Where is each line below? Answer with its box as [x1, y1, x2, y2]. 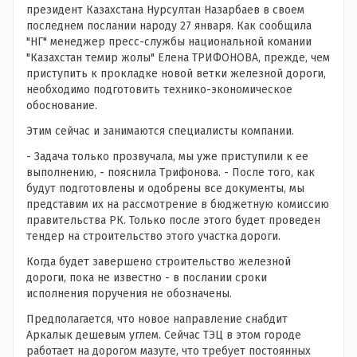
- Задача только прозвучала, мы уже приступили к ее [26, 150, 308, 163]
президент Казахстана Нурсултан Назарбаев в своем [26, 3, 304, 17]
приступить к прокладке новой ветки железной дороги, [26, 67, 326, 80]
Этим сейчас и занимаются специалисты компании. [26, 124, 294, 138]
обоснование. [26, 99, 97, 112]
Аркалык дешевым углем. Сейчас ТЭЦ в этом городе [26, 328, 301, 342]
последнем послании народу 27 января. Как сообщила [26, 19, 312, 33]
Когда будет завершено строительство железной [26, 255, 291, 269]
